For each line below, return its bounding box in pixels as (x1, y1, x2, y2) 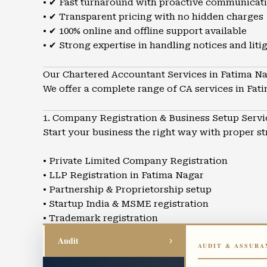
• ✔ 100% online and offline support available (43, 26, 247, 36)
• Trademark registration (43, 213, 158, 223)
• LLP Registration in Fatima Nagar (43, 170, 204, 181)
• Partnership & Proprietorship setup (43, 184, 212, 195)
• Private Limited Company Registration (43, 156, 228, 166)
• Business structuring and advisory (43, 227, 207, 238)
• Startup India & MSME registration (43, 198, 209, 209)
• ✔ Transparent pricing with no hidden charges (43, 11, 263, 22)
